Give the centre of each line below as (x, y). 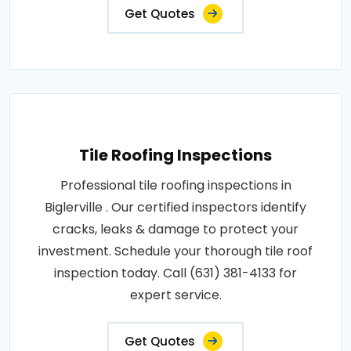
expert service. (175, 295)
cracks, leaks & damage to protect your (175, 230)
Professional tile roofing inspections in (175, 186)
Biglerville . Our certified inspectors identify (175, 208)
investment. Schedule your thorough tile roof (175, 251)
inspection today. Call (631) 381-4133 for (175, 273)
